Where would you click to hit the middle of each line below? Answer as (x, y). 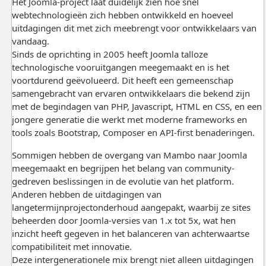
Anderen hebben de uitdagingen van (86, 194)
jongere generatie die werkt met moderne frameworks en (129, 119)
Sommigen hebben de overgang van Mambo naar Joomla (129, 155)
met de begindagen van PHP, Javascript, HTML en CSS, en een (137, 106)
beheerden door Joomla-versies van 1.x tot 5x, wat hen (123, 220)
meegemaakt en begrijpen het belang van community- (123, 168)
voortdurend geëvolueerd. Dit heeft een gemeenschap (122, 80)
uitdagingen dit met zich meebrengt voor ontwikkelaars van (134, 28)
